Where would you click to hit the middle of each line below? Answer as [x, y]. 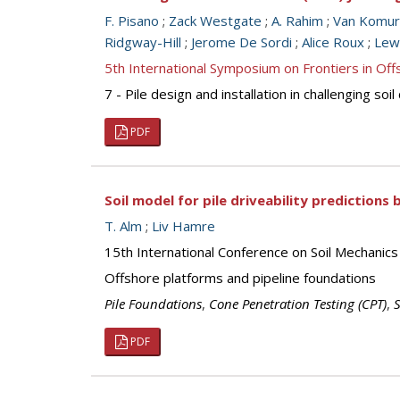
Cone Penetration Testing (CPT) [298, 304]
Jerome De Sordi [242, 42]
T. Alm [123, 226]
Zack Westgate [215, 21]
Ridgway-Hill [143, 42]
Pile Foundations [153, 304]
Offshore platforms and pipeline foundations [240, 278]
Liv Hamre [183, 226]
